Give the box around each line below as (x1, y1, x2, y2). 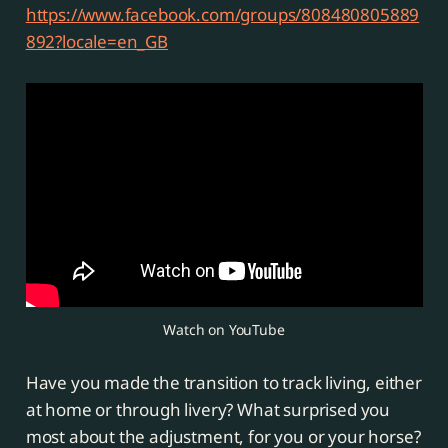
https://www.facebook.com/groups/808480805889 (25, 3, 420, 27)
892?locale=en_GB (25, 30, 168, 54)
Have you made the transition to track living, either (25, 371, 422, 395)
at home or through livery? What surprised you (25, 398, 391, 422)
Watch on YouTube (163, 320, 285, 340)
